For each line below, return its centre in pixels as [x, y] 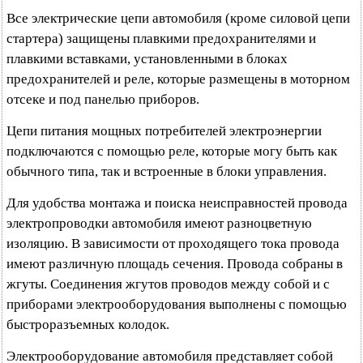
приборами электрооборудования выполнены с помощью [177, 304]
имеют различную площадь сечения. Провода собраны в [175, 264]
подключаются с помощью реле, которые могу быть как [172, 151]
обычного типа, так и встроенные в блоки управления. [167, 171]
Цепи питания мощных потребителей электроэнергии [164, 131]
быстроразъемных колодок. [88, 325]
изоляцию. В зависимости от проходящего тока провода [173, 243]
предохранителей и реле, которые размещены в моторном [178, 79]
